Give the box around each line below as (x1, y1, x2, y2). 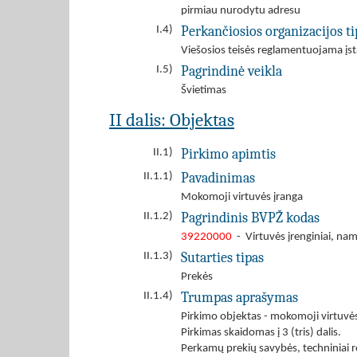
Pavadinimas (181, 170, 255, 186)
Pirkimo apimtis (181, 146, 276, 162)
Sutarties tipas (181, 249, 264, 265)
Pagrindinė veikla (181, 63, 282, 79)
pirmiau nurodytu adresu (181, 5, 300, 17)
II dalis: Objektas (109, 109, 234, 131)
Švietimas (181, 84, 226, 96)
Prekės (181, 271, 213, 283)
